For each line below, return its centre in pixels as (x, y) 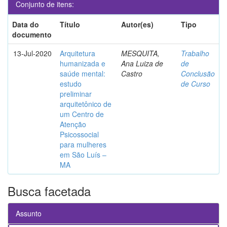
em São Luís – (83, 155)
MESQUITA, (140, 53)
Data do (26, 25)
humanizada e (83, 64)
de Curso (196, 84)
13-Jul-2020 (32, 53)
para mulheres (83, 145)
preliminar (76, 94)
